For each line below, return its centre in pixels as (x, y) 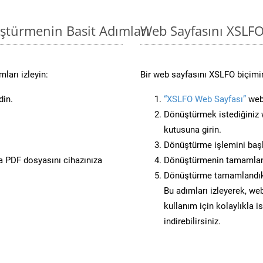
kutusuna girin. (193, 129)
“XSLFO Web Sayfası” (205, 99)
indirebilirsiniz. (192, 221)
